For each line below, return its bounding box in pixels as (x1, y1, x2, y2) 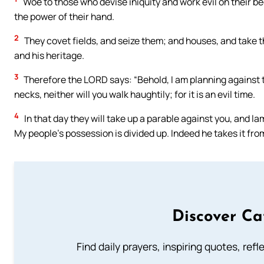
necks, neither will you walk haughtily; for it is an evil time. (14, 88, 255, 101)
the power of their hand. (14, 10, 114, 24)
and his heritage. (14, 49, 84, 62)
